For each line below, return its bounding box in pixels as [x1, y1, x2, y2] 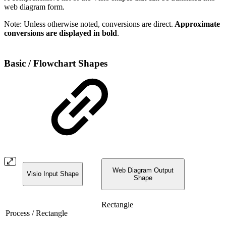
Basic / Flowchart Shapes [4, 58, 107, 69]
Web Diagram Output [112, 166, 174, 175]
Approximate [173, 19, 220, 28]
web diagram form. [4, 2, 65, 11]
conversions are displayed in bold [4, 28, 117, 37]
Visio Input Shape [26, 170, 79, 178]
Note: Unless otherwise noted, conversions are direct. [4, 19, 173, 28]
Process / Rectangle [6, 208, 68, 217]
